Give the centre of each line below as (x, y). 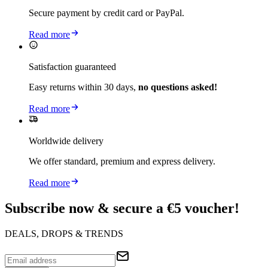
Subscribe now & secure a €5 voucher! (122, 208)
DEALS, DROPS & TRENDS (64, 233)
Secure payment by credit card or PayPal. (106, 13)
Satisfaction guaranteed (72, 66)
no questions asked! (178, 87)
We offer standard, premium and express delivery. (122, 161)
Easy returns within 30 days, (83, 87)
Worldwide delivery (66, 141)
